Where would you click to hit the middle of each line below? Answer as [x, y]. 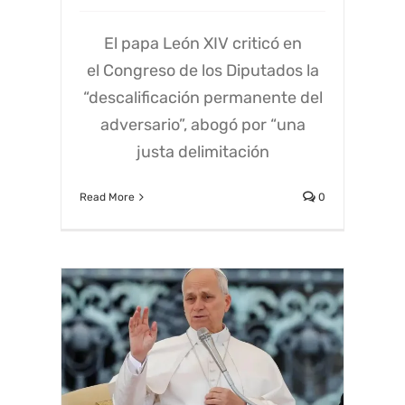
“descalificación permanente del [202, 97]
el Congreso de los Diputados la [202, 70]
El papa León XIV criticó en [202, 43]
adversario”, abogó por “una [202, 124]
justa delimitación [202, 151]
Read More [108, 197]
